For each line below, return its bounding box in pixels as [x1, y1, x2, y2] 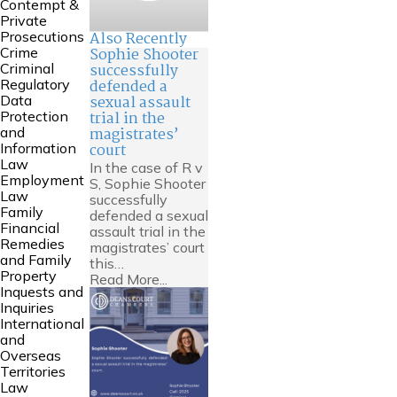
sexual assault [89, 90, 191, 115]
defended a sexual [89, 206, 208, 224]
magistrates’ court [89, 237, 205, 256]
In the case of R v [89, 158, 203, 176]
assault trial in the [89, 222, 206, 240]
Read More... [89, 269, 167, 288]
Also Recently [89, 27, 187, 51]
